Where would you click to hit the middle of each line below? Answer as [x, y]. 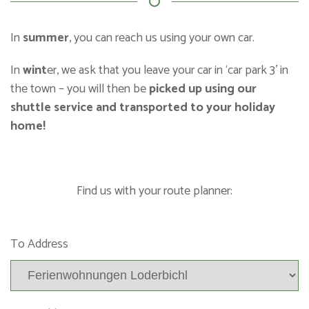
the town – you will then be [80, 89]
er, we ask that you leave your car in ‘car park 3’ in [168, 70]
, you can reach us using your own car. [166, 38]
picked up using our [203, 89]
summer [46, 38]
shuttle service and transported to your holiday [143, 108]
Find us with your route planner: [154, 191]
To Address [39, 244]
